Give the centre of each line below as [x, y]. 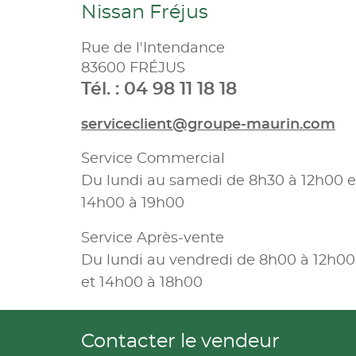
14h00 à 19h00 [133, 203]
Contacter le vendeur [180, 341]
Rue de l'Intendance [153, 48]
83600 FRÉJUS [133, 68]
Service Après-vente [155, 238]
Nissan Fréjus [145, 12]
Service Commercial [155, 159]
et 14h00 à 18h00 [142, 282]
